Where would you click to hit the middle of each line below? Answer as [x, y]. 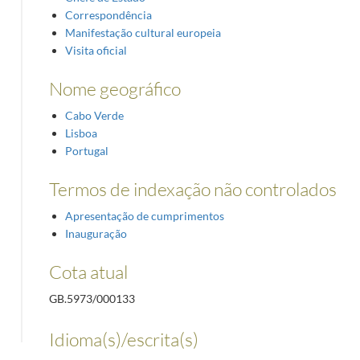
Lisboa [81, 133]
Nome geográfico [115, 88]
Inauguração [96, 233]
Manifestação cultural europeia [143, 32]
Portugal [86, 150]
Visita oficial [96, 50]
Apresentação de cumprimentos [144, 215]
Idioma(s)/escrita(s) [123, 339]
